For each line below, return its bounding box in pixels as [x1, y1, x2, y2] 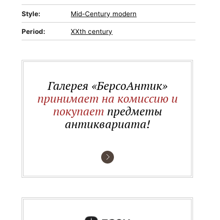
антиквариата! [64, 116, 150, 132]
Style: [22, 10, 41, 18]
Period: [22, 27, 46, 35]
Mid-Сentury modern [71, 10, 137, 18]
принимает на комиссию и [37, 90, 178, 106]
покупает [53, 103, 104, 119]
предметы [104, 103, 162, 119]
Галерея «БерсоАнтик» [47, 78, 167, 93]
